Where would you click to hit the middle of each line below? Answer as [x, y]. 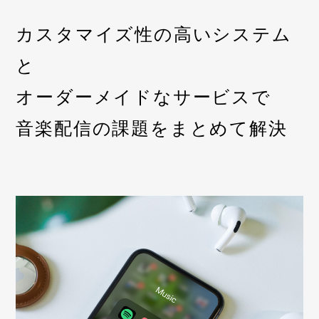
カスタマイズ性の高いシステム [154, 34]
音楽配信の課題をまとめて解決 [152, 128]
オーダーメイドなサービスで [143, 97]
